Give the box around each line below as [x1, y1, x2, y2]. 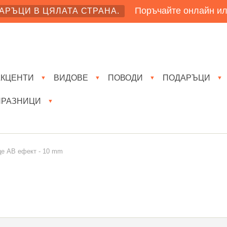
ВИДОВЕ [54, 73, 88, 82]
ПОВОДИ [108, 73, 143, 82]
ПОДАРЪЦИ [163, 73, 210, 82]
